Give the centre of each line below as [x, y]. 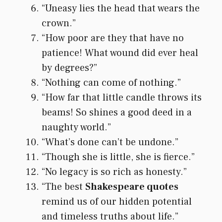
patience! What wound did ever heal [120, 53]
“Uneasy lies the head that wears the [121, 8]
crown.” [59, 23]
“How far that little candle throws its [122, 97]
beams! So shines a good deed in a [117, 112]
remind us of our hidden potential [117, 201]
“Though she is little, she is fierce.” [118, 157]
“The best [63, 187]
